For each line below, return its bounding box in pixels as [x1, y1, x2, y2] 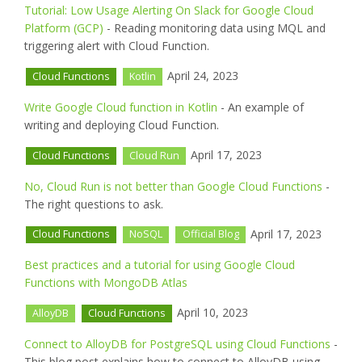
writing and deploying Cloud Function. [24, 116, 219, 133]
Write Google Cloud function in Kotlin [24, 99, 217, 115]
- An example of [217, 99, 304, 115]
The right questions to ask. [24, 196, 163, 212]
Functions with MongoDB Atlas [24, 275, 187, 291]
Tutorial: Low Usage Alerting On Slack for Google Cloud [24, 2, 314, 18]
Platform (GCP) [24, 19, 103, 36]
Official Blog [182, 227, 239, 242]
